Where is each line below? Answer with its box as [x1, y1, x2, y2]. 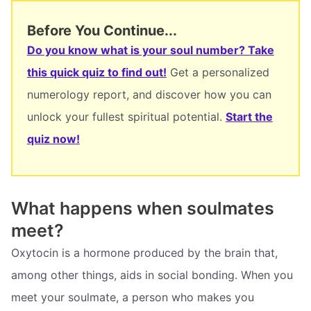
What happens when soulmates [11, 197, 274, 219]
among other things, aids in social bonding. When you [11, 267, 293, 282]
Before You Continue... [26, 22, 177, 40]
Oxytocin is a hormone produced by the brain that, [11, 245, 278, 260]
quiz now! [26, 132, 80, 146]
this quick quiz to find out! [26, 65, 167, 80]
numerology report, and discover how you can [26, 87, 271, 102]
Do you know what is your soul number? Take [26, 43, 274, 58]
